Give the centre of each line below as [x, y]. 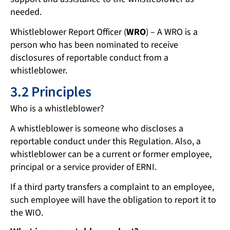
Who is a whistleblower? [57, 108]
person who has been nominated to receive [94, 45]
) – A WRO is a [172, 32]
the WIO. [27, 213]
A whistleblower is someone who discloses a [97, 128]
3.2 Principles [51, 92]
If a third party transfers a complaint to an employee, [112, 187]
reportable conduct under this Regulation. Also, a [106, 141]
